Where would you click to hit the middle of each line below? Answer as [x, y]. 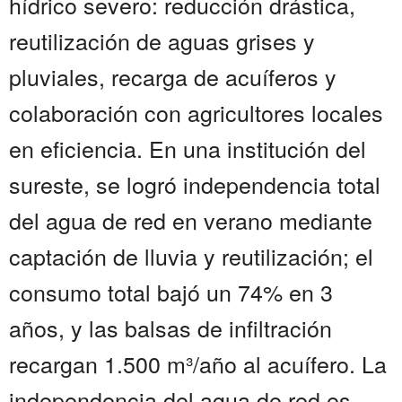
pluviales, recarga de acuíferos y [173, 77]
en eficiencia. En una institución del [188, 149]
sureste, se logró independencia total [195, 184]
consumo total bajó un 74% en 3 [171, 292]
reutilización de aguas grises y [162, 41]
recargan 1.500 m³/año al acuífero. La [198, 364]
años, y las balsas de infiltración [170, 328]
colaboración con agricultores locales [196, 113]
